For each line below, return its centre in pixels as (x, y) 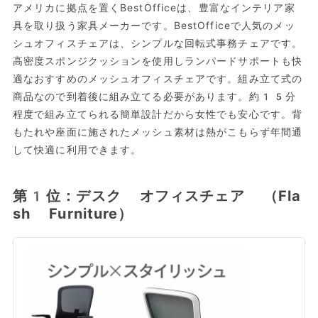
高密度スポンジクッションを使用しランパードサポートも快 (158, 61)
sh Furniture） (73, 214)
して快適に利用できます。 (77, 150)
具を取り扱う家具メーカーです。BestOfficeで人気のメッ (154, 26)
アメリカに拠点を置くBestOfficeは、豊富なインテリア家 (154, 8)
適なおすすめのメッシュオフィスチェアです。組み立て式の (158, 79)
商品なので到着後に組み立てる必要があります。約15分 (154, 97)
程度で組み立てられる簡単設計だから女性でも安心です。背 (158, 115)
